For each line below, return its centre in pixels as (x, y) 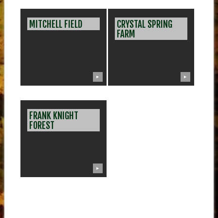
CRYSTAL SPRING (145, 24)
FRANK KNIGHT (54, 116)
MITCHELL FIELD (56, 24)
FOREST (42, 126)
